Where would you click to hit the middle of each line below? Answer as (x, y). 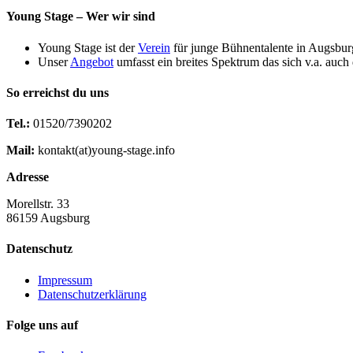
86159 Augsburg (48, 218)
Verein (154, 47)
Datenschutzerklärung (92, 294)
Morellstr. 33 (38, 204)
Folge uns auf (42, 325)
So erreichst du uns (58, 92)
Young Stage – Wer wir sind (81, 17)
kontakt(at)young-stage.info (105, 150)
